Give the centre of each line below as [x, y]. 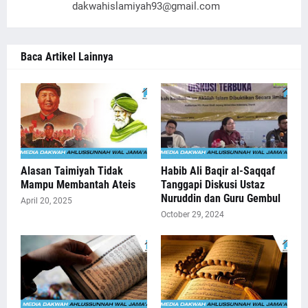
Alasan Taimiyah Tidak [72, 171]
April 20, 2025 [46, 201]
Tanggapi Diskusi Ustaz [213, 185]
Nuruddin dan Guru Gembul [221, 198]
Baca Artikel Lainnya [67, 57]
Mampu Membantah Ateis [78, 185]
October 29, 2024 [192, 214]
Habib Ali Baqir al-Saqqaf [218, 171]
